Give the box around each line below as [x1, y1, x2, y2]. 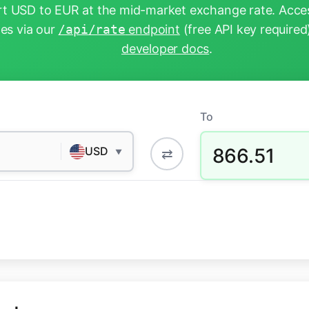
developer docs [121, 41, 210, 57]
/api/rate [58, 22, 126, 37]
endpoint [125, 22, 180, 37]
